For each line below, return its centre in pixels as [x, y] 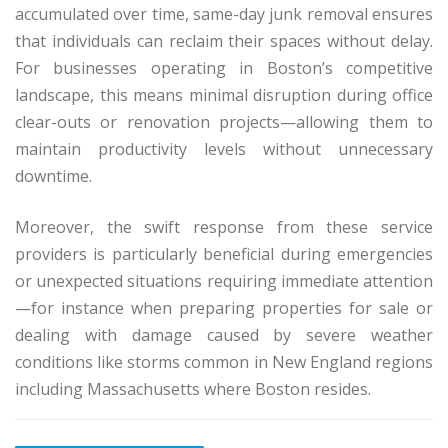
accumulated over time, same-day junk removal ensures [224, 14]
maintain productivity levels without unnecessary [224, 149]
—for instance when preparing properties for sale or [224, 308]
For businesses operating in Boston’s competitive [224, 68]
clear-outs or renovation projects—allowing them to [224, 122]
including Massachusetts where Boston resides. [193, 389]
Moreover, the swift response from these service [224, 227]
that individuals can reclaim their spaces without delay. [224, 41]
